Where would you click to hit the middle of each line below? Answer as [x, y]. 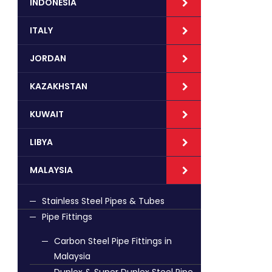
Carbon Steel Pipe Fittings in [113, 241]
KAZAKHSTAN [59, 86]
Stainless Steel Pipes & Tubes [103, 201]
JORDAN [48, 58]
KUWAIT [47, 114]
